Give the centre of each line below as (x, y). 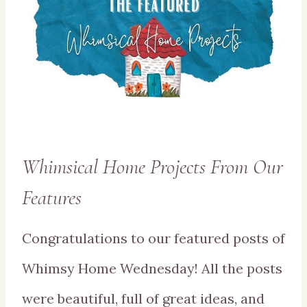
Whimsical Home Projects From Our (152, 167)
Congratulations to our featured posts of (153, 238)
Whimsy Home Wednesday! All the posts (152, 268)
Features (52, 197)
